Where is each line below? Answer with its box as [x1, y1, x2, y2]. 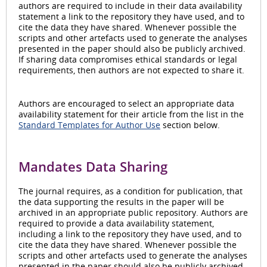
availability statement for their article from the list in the [18, 108, 244, 120]
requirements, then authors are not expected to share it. [18, 64, 244, 76]
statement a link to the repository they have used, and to [18, 11, 244, 23]
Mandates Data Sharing [18, 157, 167, 176]
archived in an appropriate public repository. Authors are [18, 207, 248, 219]
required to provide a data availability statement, [18, 218, 214, 229]
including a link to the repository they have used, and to [18, 228, 241, 240]
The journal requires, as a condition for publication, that [18, 185, 243, 197]
